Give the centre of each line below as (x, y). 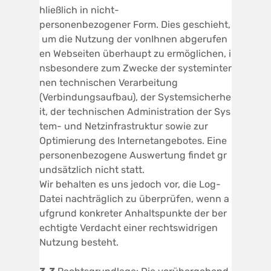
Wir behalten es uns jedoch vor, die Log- (130, 184)
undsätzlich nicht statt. (92, 169)
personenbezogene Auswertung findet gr (133, 155)
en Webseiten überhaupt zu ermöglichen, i (135, 53)
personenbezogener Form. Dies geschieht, (135, 24)
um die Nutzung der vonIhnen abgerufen (133, 39)
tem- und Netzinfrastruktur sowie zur (124, 126)
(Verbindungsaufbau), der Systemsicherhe (135, 97)
